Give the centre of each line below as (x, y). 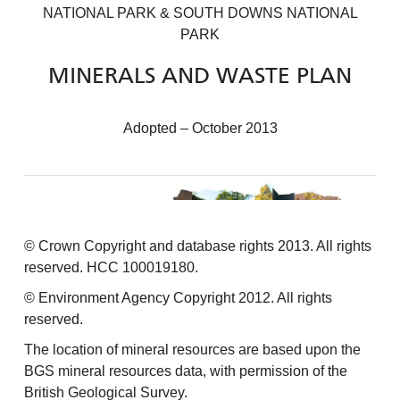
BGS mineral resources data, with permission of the (185, 371)
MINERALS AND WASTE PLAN (200, 77)
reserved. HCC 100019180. (111, 267)
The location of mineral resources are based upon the (192, 349)
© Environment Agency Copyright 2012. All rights (178, 297)
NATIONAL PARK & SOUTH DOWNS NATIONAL (200, 13)
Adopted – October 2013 (200, 128)
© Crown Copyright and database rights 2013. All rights (197, 246)
